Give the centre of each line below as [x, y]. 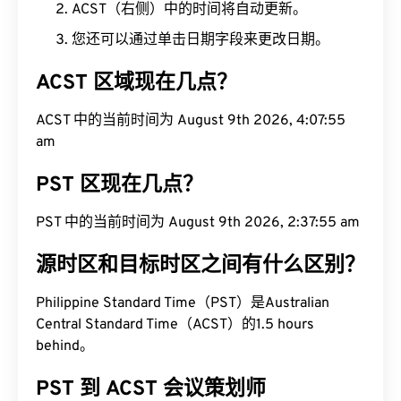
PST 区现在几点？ [119, 186]
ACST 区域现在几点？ [137, 84]
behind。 [65, 346]
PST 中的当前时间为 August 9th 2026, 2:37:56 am [198, 223]
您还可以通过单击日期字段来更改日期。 [200, 40]
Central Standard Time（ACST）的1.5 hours [175, 325]
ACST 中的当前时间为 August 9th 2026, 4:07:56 [191, 121]
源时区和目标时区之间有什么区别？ [200, 266]
